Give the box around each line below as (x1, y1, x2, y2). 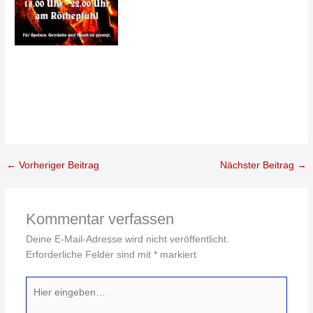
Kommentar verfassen (25, 210, 174, 228)
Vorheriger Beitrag (16, 160, 100, 171)
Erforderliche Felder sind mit (25, 249, 154, 260)
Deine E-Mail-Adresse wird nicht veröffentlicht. (25, 233, 229, 245)
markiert (156, 249, 196, 260)
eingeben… (24, 293, 76, 305)
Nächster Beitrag (219, 160, 297, 171)
